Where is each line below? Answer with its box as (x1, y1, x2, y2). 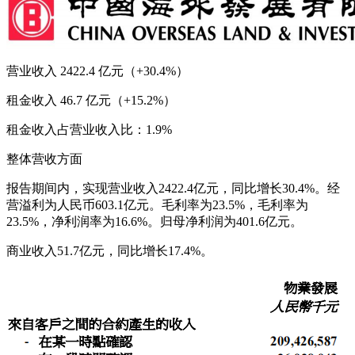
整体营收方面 (6, 151, 82, 166)
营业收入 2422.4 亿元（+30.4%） (6, 63, 189, 78)
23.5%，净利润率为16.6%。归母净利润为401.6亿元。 (6, 214, 303, 228)
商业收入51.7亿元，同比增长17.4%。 (6, 243, 213, 258)
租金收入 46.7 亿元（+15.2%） (6, 93, 176, 107)
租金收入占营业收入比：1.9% (6, 122, 172, 136)
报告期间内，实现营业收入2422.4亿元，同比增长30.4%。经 (6, 181, 340, 195)
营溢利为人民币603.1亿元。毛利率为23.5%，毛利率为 (6, 197, 308, 212)
